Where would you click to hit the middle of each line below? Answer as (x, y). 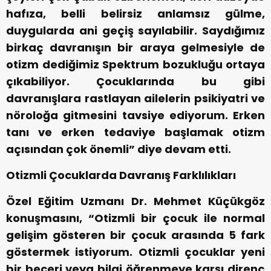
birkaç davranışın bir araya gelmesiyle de (135, 48)
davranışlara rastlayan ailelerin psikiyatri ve (135, 99)
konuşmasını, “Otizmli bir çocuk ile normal (135, 218)
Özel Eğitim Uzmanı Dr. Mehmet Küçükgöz (135, 201)
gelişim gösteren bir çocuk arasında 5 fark (135, 235)
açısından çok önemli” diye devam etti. (119, 149)
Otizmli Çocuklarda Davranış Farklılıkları (121, 175)
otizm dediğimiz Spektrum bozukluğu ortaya (135, 65)
